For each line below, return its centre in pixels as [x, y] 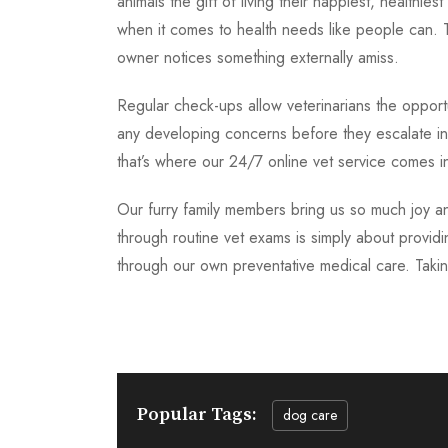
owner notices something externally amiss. [258, 58]
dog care [310, 414]
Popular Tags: [197, 415]
